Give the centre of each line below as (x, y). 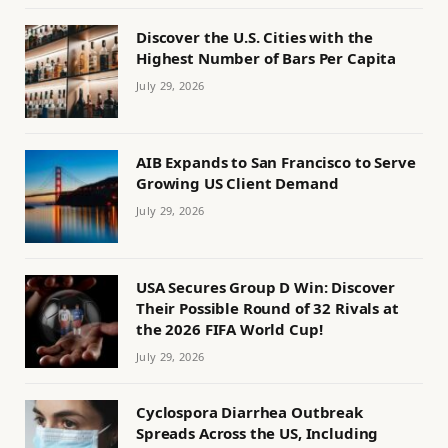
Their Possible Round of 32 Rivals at (267, 308)
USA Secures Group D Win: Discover (266, 287)
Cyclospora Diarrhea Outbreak (249, 412)
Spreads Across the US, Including (257, 433)
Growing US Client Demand (237, 183)
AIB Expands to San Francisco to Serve (276, 162)
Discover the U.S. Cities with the (255, 37)
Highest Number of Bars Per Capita (266, 58)
